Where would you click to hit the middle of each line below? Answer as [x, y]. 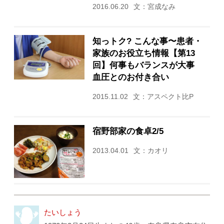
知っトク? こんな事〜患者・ [147, 41]
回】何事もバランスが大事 [147, 65]
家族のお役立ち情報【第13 [143, 53]
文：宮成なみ [154, 6]
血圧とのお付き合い [130, 77]
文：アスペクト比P [163, 96]
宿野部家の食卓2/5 [128, 131]
